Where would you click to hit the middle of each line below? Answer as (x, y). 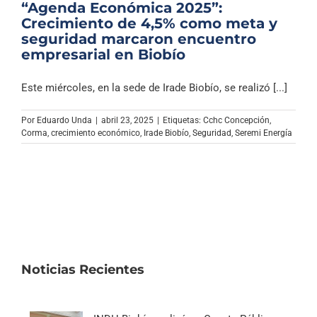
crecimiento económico (96, 133)
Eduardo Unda (64, 120)
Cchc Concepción (236, 120)
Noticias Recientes (83, 269)
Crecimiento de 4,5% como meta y (149, 23)
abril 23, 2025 (127, 120)
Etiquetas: (183, 120)
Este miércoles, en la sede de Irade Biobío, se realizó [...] (154, 87)
